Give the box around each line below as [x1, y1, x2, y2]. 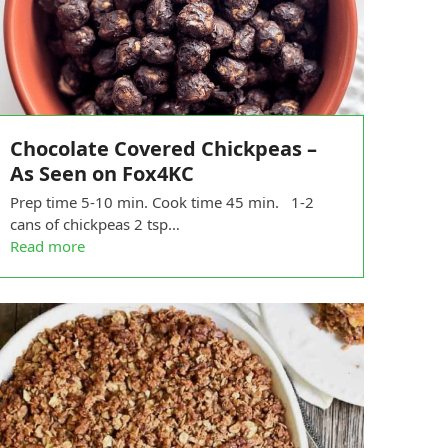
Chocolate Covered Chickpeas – [9, 135, 317, 163]
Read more [9, 236, 85, 257]
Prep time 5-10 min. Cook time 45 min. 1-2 [9, 192, 314, 213]
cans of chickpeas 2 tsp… [9, 214, 180, 235]
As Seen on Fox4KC [9, 160, 194, 188]
